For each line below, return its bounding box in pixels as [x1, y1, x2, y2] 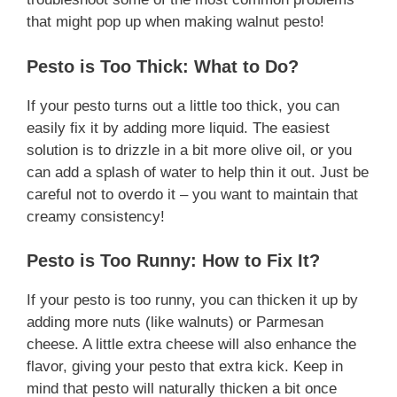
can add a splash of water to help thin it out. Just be [27, 163, 369, 181]
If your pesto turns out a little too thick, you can [27, 97, 339, 114]
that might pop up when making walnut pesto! [27, 13, 324, 31]
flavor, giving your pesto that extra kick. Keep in [27, 358, 343, 376]
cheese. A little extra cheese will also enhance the [27, 336, 356, 354]
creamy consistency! [27, 207, 165, 225]
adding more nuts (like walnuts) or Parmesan [27, 314, 323, 331]
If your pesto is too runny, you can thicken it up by [27, 292, 358, 309]
